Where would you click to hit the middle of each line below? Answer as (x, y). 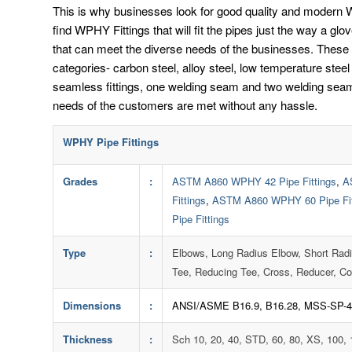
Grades (80, 181)
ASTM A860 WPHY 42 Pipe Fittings (254, 181)
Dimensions (92, 305)
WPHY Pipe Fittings (111, 141)
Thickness (88, 339)
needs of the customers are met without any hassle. (185, 105)
